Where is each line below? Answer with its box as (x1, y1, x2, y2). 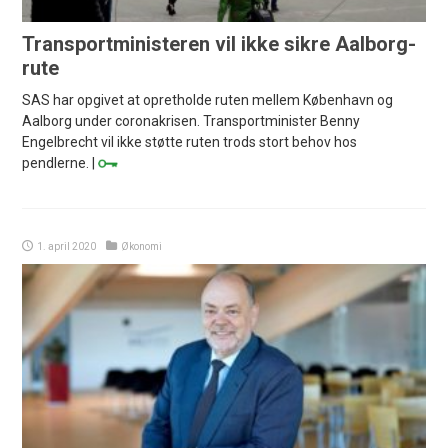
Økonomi (121, 241, 163, 253)
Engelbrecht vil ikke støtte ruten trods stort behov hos (22, 134, 358, 151)
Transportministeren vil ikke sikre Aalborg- (22, 32, 417, 57)
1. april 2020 (37, 241, 97, 253)
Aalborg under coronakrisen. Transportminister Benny (22, 113, 361, 130)
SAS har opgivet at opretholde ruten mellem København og (22, 92, 394, 109)
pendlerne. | (22, 155, 99, 172)
